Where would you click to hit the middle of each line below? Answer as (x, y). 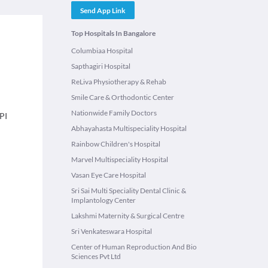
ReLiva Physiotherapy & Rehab (119, 82)
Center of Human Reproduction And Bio (134, 247)
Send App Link (103, 10)
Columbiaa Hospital (102, 51)
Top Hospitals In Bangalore (113, 33)
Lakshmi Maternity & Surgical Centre (128, 216)
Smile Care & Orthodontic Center (123, 97)
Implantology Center (103, 200)
